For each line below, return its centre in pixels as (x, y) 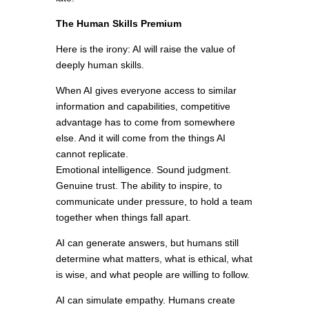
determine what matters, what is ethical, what (154, 259)
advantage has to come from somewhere (145, 122)
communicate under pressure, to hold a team (154, 202)
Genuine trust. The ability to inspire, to (139, 186)
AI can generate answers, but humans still (147, 243)
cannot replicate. (92, 154)
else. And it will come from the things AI (140, 138)
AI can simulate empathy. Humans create (145, 300)
